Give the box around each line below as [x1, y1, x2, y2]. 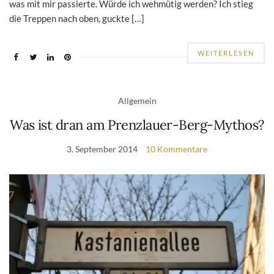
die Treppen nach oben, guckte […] [9, 13, 144, 24]
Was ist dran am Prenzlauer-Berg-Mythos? [10, 116, 264, 134]
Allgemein [117, 95, 157, 106]
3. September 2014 [67, 144, 138, 155]
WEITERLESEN [198, 49, 254, 57]
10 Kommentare [146, 144, 207, 155]
